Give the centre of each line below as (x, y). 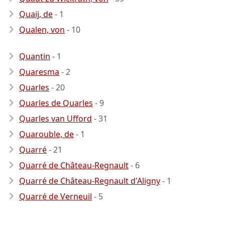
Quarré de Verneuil (55, 196)
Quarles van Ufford (55, 119)
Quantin (35, 56)
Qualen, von (42, 30)
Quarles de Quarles (56, 103)
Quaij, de (36, 14)
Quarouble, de (46, 134)
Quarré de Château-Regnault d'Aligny (90, 181)
